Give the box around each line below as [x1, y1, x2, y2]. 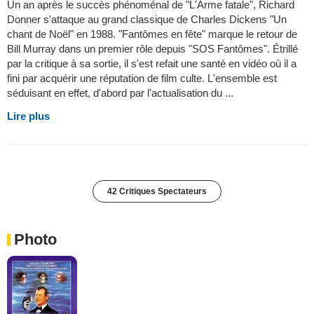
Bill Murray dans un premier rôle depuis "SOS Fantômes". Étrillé [7, 43, 298, 55]
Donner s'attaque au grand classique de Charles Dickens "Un [7, 13, 287, 26]
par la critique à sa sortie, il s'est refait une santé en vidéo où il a [7, 57, 296, 70]
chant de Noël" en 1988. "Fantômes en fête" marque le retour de [7, 28, 297, 41]
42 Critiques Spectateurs [107, 186, 207, 197]
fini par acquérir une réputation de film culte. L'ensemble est [7, 72, 277, 85]
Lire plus [7, 110, 50, 123]
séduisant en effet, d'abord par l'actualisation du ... [7, 87, 233, 100]
